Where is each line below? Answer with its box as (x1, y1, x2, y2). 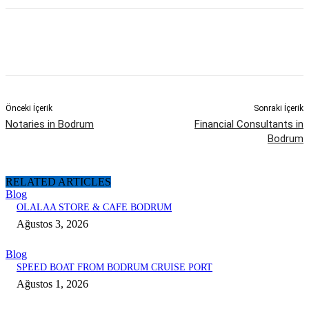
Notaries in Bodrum (6, 118, 94, 131)
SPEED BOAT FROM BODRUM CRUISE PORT (17, 262, 212, 273)
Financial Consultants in (194, 118, 303, 131)
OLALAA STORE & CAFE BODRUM (17, 202, 172, 213)
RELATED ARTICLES (6, 176, 111, 188)
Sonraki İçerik (253, 103, 303, 114)
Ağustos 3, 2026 (17, 218, 88, 230)
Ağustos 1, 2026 (17, 278, 88, 290)
